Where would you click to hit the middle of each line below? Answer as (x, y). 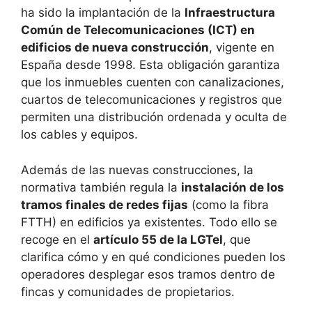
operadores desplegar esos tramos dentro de (148, 274)
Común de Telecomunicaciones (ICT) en (138, 30)
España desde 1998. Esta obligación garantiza (150, 65)
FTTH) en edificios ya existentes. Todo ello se (149, 222)
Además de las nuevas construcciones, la (137, 170)
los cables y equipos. (79, 135)
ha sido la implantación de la (103, 13)
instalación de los (233, 187)
